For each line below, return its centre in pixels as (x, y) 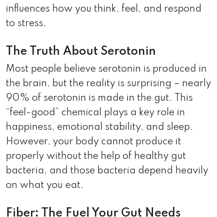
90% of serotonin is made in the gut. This (99, 98)
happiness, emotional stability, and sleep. (100, 127)
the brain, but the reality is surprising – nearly (108, 84)
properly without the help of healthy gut (96, 156)
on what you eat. (45, 185)
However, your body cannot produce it (93, 142)
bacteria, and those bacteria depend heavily (107, 171)
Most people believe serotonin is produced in (106, 69)
